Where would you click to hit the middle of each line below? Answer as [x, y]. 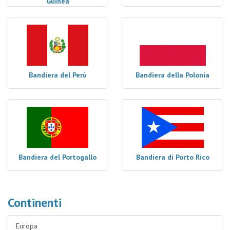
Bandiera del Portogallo [57, 157]
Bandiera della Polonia [172, 75]
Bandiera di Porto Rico [172, 157]
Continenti [35, 203]
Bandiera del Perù [57, 75]
